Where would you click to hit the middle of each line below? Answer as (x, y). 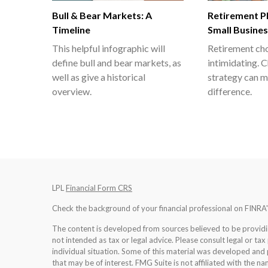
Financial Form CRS (99, 188)
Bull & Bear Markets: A (102, 15)
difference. (230, 91)
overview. (72, 91)
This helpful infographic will (109, 48)
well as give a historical (99, 77)
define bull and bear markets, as (117, 62)
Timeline (71, 29)
